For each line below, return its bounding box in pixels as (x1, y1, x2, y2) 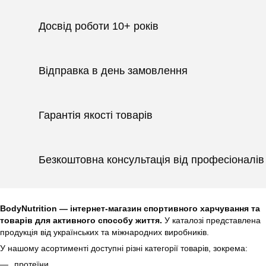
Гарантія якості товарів (39, 109, 153, 121)
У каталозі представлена (162, 216, 261, 225)
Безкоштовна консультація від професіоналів (39, 153, 264, 166)
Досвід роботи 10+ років (39, 20, 159, 32)
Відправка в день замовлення (39, 64, 188, 77)
